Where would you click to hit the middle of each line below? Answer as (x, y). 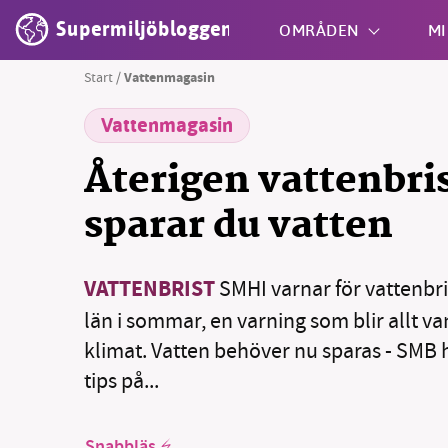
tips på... (121, 380)
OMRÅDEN (319, 29)
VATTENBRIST (149, 290)
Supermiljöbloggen (145, 29)
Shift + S (256, 136)
